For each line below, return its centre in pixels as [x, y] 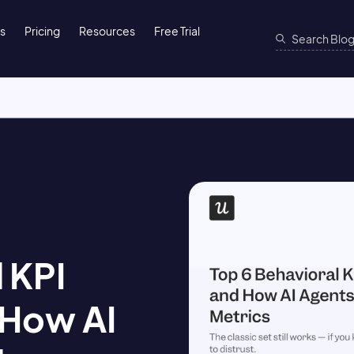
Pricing [43, 31]
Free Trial [177, 31]
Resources [107, 31]
